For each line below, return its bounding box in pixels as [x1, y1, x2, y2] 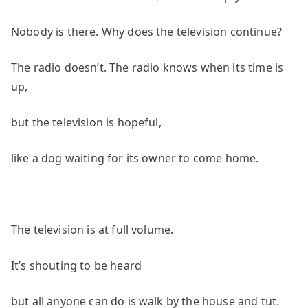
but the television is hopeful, [11, 115, 162, 130]
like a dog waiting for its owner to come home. [11, 151, 259, 166]
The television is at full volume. [11, 222, 174, 237]
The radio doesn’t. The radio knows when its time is [11, 60, 284, 75]
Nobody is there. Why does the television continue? [11, 24, 282, 39]
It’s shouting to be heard [11, 258, 142, 273]
